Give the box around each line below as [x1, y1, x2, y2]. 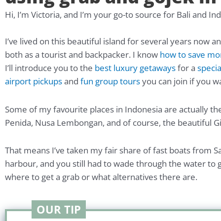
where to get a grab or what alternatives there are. [5, 171, 197, 183]
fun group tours [80, 75, 140, 87]
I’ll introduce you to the [5, 62, 95, 74]
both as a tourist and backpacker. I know [5, 49, 160, 61]
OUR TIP [37, 202, 81, 217]
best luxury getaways [95, 62, 176, 74]
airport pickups [5, 75, 62, 87]
